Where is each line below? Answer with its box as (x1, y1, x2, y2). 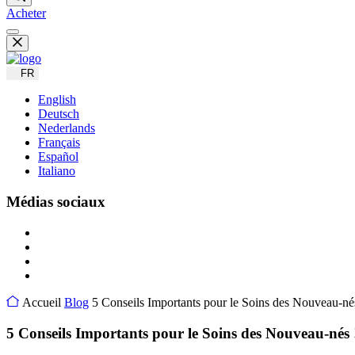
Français (38, 136, 80, 150)
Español (38, 150, 78, 164)
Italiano (38, 164, 75, 178)
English (38, 93, 76, 107)
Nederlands (38, 121, 95, 136)
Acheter (6, 6, 46, 21)
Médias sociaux (6, 193, 105, 211)
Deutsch (38, 107, 79, 121)
